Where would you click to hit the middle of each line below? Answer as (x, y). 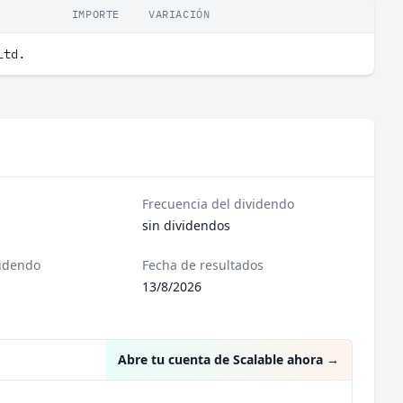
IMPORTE (95, 14)
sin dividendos (187, 225)
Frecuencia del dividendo (219, 204)
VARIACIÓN (179, 14)
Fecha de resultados (203, 265)
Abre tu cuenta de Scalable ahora (220, 359)
